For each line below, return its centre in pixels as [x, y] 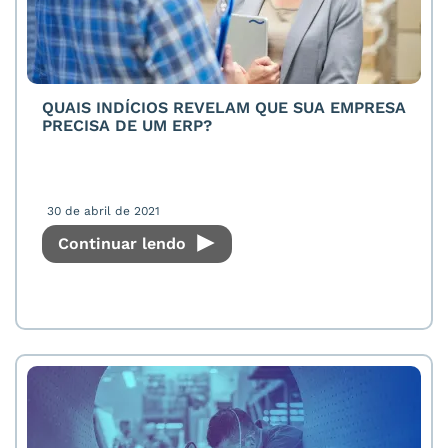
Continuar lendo [124, 243]
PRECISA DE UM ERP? [127, 125]
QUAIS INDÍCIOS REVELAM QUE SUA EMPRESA [224, 107]
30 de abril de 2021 [103, 211]
